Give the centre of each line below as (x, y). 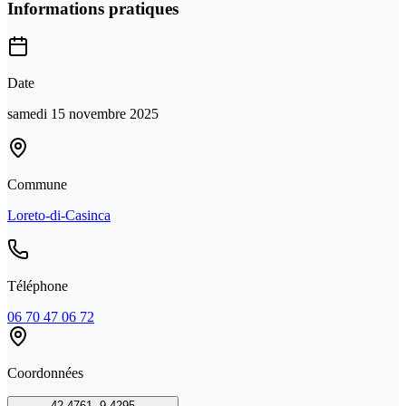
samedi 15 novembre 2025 (83, 114)
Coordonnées (45, 373)
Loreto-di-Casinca (59, 216)
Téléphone (38, 286)
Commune (37, 185)
